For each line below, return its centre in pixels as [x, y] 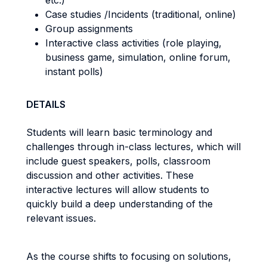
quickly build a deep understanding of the [119, 204]
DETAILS [46, 104]
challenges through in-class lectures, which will [133, 147]
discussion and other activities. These [110, 175]
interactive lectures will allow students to [118, 190]
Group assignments [89, 29]
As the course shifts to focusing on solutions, [129, 256]
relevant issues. [61, 218]
